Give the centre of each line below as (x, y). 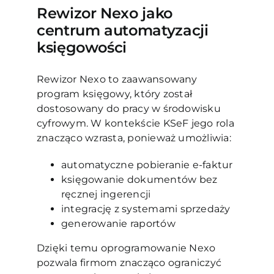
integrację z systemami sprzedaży (147, 209)
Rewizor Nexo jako (104, 13)
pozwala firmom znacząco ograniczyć (129, 263)
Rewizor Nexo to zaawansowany (117, 80)
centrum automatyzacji (122, 31)
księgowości (82, 48)
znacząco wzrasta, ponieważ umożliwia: (134, 138)
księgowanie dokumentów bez (139, 180)
